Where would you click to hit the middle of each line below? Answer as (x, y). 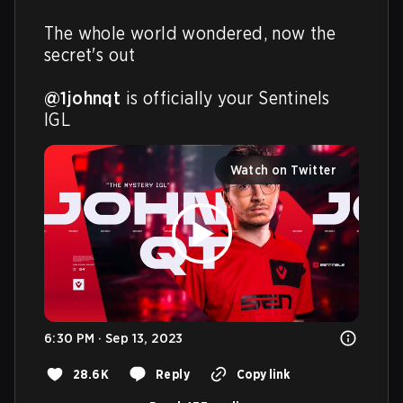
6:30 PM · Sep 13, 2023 (114, 338)
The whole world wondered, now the (190, 33)
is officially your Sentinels (225, 98)
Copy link (263, 374)
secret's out (90, 55)
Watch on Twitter (283, 170)
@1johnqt (83, 98)
